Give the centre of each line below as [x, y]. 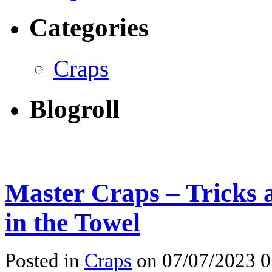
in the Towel [73, 223]
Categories [89, 28]
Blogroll [74, 109]
